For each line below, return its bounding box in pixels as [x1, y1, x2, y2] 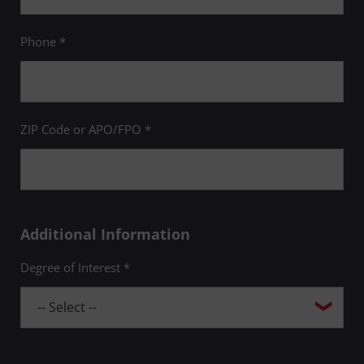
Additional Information [20, 224, 190, 244]
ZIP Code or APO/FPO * [20, 121, 151, 138]
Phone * [20, 33, 66, 50]
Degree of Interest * [20, 259, 130, 275]
